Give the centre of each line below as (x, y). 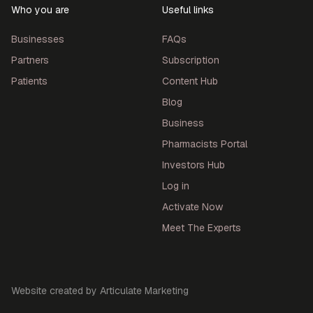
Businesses (38, 39)
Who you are (40, 10)
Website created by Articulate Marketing (100, 291)
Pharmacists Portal (205, 144)
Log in (176, 186)
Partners (30, 60)
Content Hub (190, 81)
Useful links (188, 10)
